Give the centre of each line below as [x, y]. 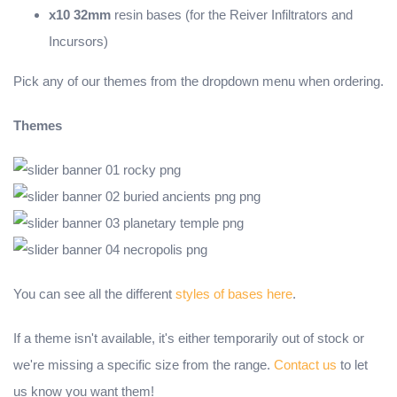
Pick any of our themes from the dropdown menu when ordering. [198, 82]
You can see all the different [94, 294]
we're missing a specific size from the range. [144, 365]
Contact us [305, 365]
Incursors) [78, 42]
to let [352, 365]
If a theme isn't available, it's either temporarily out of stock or [189, 339]
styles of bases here [234, 294]
